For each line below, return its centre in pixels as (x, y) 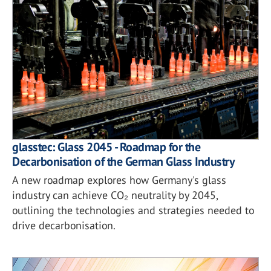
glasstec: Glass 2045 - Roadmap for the (106, 147)
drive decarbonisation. (64, 225)
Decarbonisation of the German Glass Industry (123, 161)
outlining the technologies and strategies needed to (133, 210)
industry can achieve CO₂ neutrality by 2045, (115, 195)
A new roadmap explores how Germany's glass (119, 180)
